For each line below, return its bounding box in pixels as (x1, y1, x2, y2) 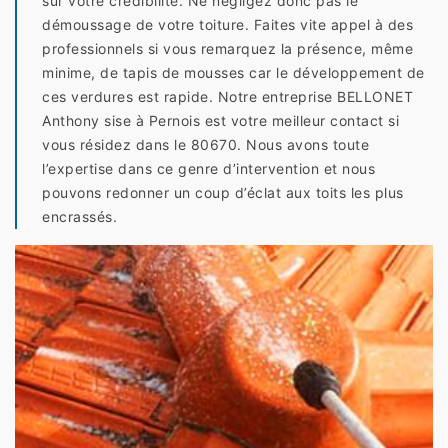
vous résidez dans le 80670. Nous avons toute (42, 136, 369, 154)
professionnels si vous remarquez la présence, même (42, 40, 413, 58)
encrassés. (42, 208, 117, 226)
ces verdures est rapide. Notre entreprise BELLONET (42, 88, 413, 106)
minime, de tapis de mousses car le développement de (42, 64, 425, 82)
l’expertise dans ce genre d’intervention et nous (42, 160, 375, 178)
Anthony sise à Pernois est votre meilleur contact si (42, 112, 399, 130)
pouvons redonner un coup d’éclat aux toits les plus (42, 184, 404, 202)
